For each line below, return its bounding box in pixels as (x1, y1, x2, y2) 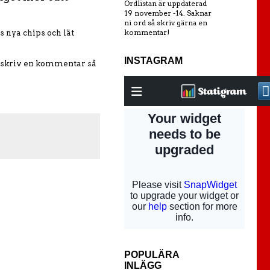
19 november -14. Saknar (124, 8, 212, 17)
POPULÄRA (124, 250, 179, 260)
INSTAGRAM (124, 55, 183, 66)
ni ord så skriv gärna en (124, 18, 207, 27)
